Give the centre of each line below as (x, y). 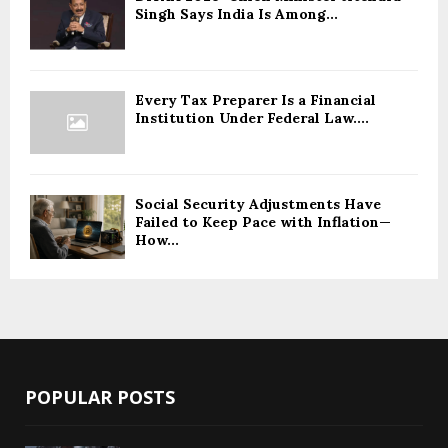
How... (157, 240)
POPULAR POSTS (100, 396)
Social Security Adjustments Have (258, 204)
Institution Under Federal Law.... (252, 117)
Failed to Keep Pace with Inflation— (263, 222)
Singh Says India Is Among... (236, 13)
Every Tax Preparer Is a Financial (255, 99)
